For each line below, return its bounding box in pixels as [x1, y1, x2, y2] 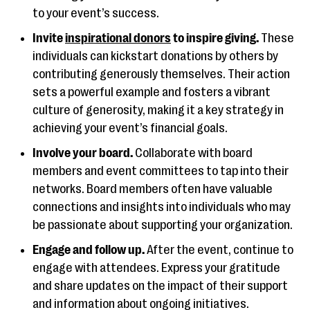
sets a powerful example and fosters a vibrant [33, 85, 271, 99]
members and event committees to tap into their [33, 164, 289, 178]
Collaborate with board [135, 146, 253, 160]
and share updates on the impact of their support [33, 279, 288, 293]
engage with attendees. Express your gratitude [33, 261, 280, 275]
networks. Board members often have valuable [33, 182, 273, 196]
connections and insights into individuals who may [33, 200, 291, 214]
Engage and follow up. [33, 243, 145, 257]
